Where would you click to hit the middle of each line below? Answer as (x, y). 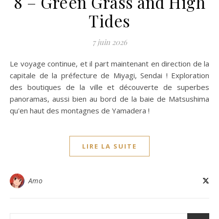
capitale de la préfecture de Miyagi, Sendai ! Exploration (109, 75)
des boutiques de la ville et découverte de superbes (109, 87)
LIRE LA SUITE (109, 146)
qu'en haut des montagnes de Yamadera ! (80, 110)
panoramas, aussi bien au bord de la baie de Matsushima (109, 99)
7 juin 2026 (109, 42)
